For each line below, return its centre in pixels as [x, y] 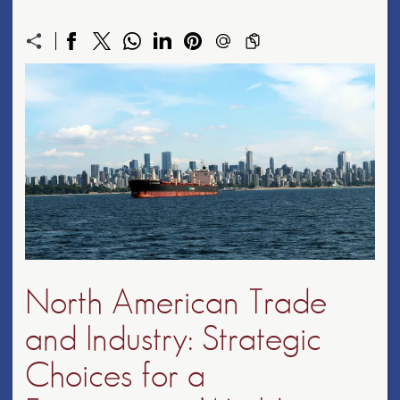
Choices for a [115, 376]
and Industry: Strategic [173, 339]
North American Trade [176, 303]
